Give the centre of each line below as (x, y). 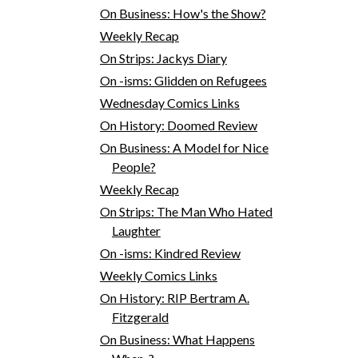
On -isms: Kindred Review (170, 253)
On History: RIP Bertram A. (174, 297)
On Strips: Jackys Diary (163, 58)
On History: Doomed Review (178, 125)
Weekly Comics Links (158, 275)
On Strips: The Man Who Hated (186, 211)
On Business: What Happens (177, 339)
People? (133, 166)
